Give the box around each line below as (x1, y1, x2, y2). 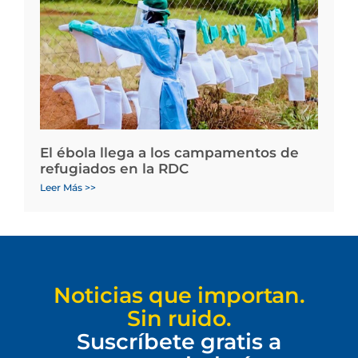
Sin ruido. (126, 305, 232, 332)
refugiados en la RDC (40, 161, 189, 177)
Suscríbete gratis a (77, 328, 281, 356)
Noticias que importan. (53, 282, 305, 309)
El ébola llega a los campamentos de (40, 145, 299, 161)
